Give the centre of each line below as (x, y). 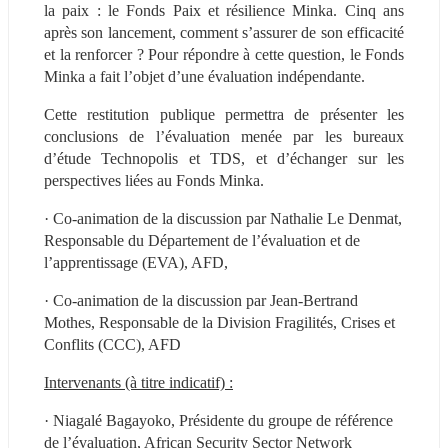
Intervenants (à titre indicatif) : (138, 382)
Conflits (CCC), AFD (112, 344)
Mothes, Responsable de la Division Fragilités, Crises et (219, 322)
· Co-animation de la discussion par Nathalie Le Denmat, (223, 218)
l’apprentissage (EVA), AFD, (136, 262)
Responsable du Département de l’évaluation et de (202, 240)
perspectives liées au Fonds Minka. (154, 180)
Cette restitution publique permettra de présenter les (224, 114)
